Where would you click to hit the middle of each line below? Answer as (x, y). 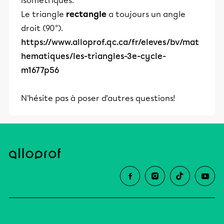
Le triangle (42, 14)
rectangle (86, 14)
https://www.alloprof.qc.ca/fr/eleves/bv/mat (110, 42)
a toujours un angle (147, 14)
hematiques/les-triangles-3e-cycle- (93, 56)
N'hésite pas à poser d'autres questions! (98, 98)
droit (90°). (42, 28)
